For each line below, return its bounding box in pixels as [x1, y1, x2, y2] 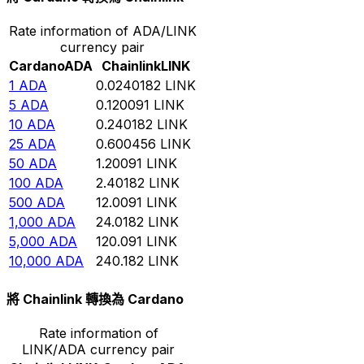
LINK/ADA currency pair [22, 341, 175, 358]
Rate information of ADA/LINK [8, 22, 197, 39]
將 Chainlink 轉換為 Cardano [6, 291, 184, 308]
